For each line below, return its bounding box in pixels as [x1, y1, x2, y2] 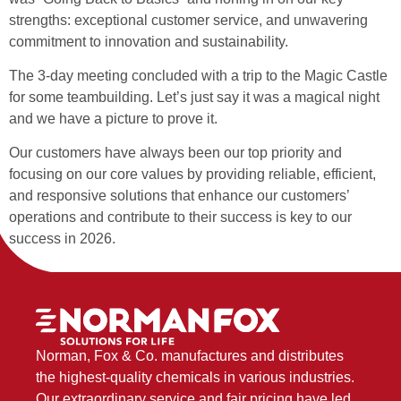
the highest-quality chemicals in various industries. [36, 369, 354, 385]
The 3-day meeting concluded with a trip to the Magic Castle [9, 67, 388, 83]
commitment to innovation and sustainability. [9, 33, 288, 49]
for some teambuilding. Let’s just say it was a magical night [9, 89, 380, 105]
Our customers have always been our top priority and [9, 145, 342, 161]
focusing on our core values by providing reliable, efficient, [9, 166, 376, 183]
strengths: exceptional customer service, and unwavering [9, 12, 368, 28]
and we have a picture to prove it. [9, 110, 218, 126]
